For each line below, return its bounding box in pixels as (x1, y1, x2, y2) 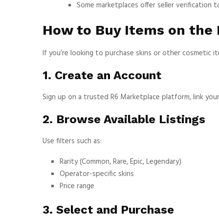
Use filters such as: (43, 135, 102, 147)
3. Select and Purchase (43, 202, 174, 217)
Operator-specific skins (60, 168, 134, 180)
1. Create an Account (43, 68, 161, 82)
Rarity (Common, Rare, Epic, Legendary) (60, 155, 181, 168)
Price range (60, 180, 94, 192)
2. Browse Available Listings (43, 112, 205, 126)
